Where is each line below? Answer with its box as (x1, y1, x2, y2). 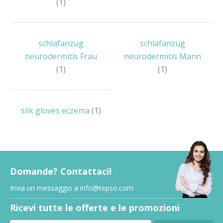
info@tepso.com (80, 183, 133, 193)
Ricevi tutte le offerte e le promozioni (10, 202, 180, 214)
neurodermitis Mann (123, 51, 201, 62)
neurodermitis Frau (24, 51, 97, 62)
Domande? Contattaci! (10, 165, 111, 177)
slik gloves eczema (20, 105, 92, 116)
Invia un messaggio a (10, 183, 80, 193)
